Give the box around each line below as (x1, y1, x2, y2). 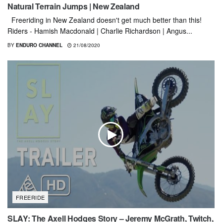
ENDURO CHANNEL (16, 41, 62, 49)
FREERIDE (16, 193, 45, 202)
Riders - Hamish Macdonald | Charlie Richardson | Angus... (7, 25, 192, 36)
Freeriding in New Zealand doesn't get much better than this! (7, 14, 202, 25)
